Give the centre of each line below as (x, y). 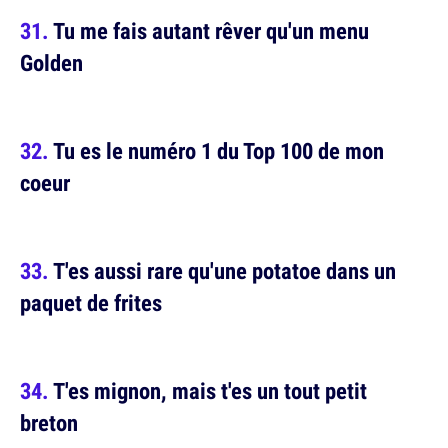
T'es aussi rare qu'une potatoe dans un (224, 270)
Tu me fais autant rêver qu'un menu (211, 30)
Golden (51, 62)
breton (49, 422)
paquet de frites (91, 302)
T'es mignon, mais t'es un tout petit (210, 390)
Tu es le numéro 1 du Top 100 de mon (218, 150)
